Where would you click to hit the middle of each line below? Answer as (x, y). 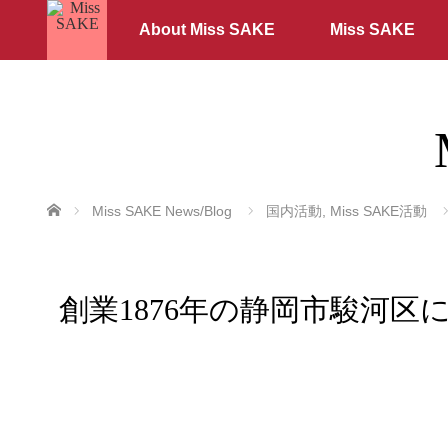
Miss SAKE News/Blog (162, 211)
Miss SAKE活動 (378, 211)
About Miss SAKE (206, 29)
